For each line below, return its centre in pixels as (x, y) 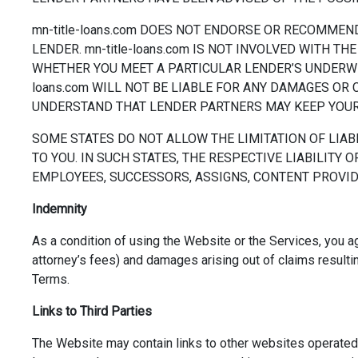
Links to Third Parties (92, 311)
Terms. (51, 279)
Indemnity (60, 209)
